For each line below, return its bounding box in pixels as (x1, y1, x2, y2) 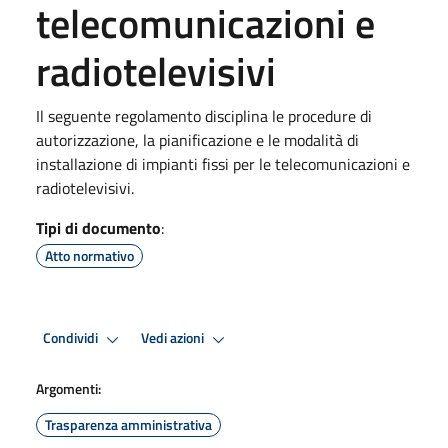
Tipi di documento (36, 215, 161, 240)
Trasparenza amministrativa (45, 413, 212, 435)
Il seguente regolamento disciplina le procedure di (36, 103, 372, 128)
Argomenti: (36, 377, 101, 399)
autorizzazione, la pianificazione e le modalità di (36, 127, 359, 152)
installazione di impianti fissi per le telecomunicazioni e (36, 151, 410, 176)
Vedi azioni (141, 327, 207, 350)
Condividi (43, 327, 101, 350)
